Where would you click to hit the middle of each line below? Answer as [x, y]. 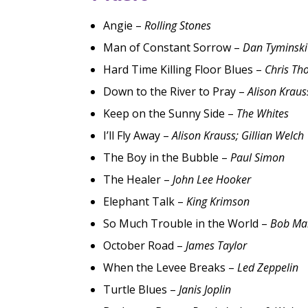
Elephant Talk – [145, 202]
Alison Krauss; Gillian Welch [238, 136]
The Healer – [138, 180]
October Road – [145, 246]
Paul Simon [258, 158]
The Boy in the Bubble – [167, 158]
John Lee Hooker [212, 180]
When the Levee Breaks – [170, 268]
